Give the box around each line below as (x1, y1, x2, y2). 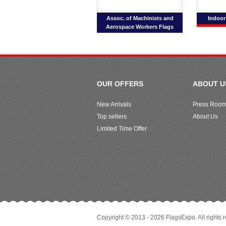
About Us (193, 113, 218, 121)
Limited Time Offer (97, 125, 147, 133)
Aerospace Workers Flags (106, 24, 174, 30)
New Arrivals (97, 101, 131, 108)
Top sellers (97, 113, 127, 121)
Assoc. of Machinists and (106, 15, 174, 21)
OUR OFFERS (97, 80, 143, 88)
